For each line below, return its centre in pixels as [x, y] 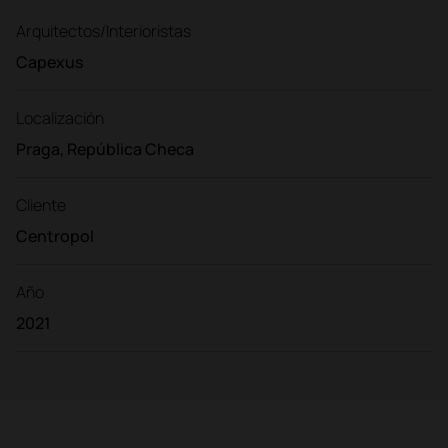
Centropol [55, 235]
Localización [60, 117]
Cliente [41, 204]
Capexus [49, 61]
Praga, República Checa [105, 148]
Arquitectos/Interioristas [103, 30]
